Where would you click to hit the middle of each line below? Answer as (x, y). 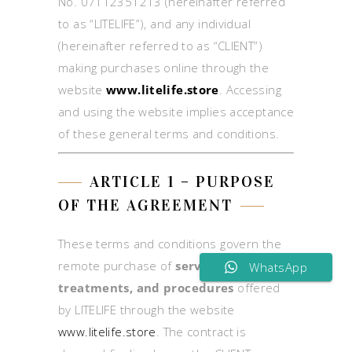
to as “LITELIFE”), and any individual (154, 24)
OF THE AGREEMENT (145, 205)
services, (202, 266)
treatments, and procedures (146, 288)
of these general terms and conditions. (169, 134)
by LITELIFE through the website (147, 310)
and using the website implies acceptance (176, 112)
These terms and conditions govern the (170, 244)
